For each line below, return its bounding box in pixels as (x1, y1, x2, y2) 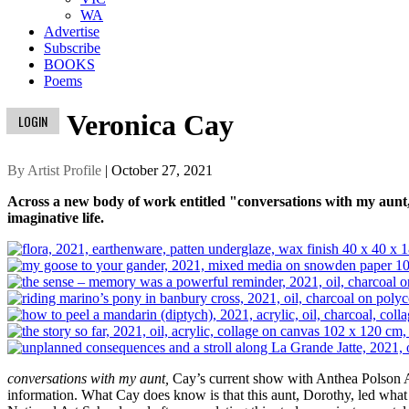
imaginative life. (7, 209, 104, 225)
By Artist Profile (7, 162, 101, 178)
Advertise (44, 24, 100, 39)
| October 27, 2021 (101, 162, 213, 178)
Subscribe (44, 40, 100, 56)
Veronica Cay (67, 109, 234, 142)
